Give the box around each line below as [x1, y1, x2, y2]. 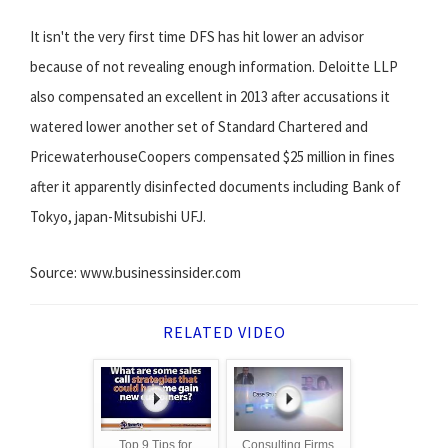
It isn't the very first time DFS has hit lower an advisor [30, 27, 364, 47]
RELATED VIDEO [162, 322, 286, 343]
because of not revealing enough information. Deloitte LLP [30, 57, 398, 77]
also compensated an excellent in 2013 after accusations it [30, 87, 390, 107]
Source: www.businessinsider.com [30, 263, 241, 283]
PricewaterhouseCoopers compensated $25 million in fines [30, 147, 395, 167]
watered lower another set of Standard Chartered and [30, 117, 368, 137]
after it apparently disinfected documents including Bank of [30, 177, 401, 197]
